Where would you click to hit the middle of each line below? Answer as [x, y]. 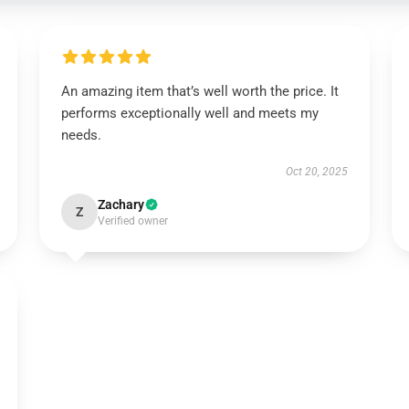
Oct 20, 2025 [317, 172]
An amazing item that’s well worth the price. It [199, 91]
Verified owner [132, 221]
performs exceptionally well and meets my [189, 113]
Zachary [121, 204]
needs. [83, 135]
